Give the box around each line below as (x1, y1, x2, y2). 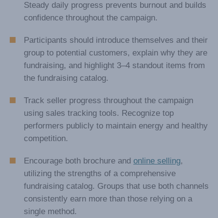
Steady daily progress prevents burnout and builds (24, 45, 206, 55)
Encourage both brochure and (24, 201, 133, 211)
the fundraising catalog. (24, 118, 109, 128)
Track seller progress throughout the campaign (24, 141, 193, 150)
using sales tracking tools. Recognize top (24, 153, 174, 163)
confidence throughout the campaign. (24, 58, 158, 68)
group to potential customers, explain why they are (24, 93, 207, 103)
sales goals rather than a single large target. (24, 33, 184, 42)
